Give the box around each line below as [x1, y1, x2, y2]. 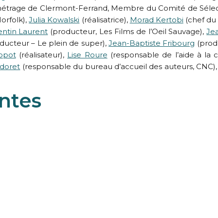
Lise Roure [67, 50, 108, 60]
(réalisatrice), [79, 15, 130, 25]
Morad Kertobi [129, 15, 183, 25]
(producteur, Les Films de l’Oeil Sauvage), [48, 27, 207, 36]
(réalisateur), [16, 50, 68, 60]
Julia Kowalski [29, 15, 80, 25]
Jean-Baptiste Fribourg [108, 38, 195, 48]
